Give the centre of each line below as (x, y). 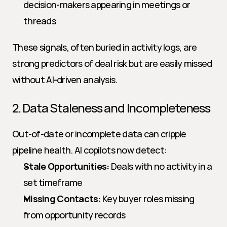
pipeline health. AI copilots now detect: (90, 150)
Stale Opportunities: (66, 166)
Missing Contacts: (62, 199)
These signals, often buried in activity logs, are (105, 47)
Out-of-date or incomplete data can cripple (99, 134)
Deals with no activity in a (161, 166)
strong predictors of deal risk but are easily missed (112, 63)
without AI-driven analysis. (65, 80)
